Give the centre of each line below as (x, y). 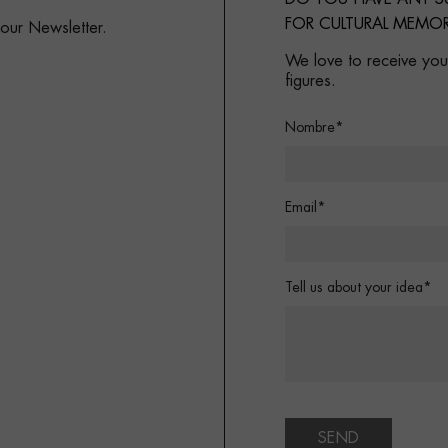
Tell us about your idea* (358, 288)
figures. (310, 81)
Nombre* (314, 128)
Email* (305, 208)
